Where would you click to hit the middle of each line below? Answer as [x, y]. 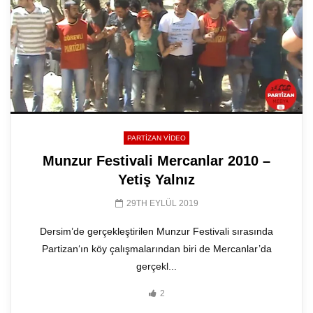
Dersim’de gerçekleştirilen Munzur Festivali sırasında [156, 232]
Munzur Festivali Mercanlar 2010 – [156, 161]
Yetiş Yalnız [156, 180]
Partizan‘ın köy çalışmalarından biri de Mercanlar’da [156, 249]
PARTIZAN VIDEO [156, 138]
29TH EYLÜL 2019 [162, 204]
